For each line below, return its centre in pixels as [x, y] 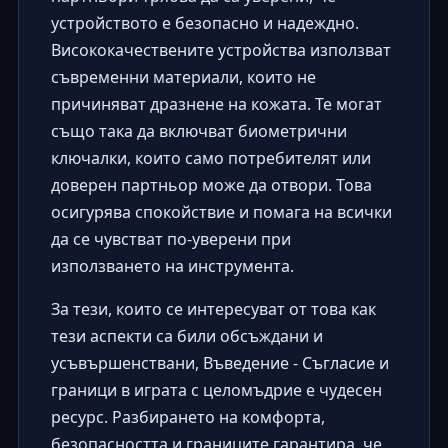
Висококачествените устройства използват [220, 49]
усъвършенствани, [126, 362]
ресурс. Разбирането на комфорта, [187, 416]
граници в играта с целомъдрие [176, 389]
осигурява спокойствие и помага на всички [221, 211]
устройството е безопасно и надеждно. [204, 22]
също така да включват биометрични [198, 130]
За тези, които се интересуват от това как [213, 308]
